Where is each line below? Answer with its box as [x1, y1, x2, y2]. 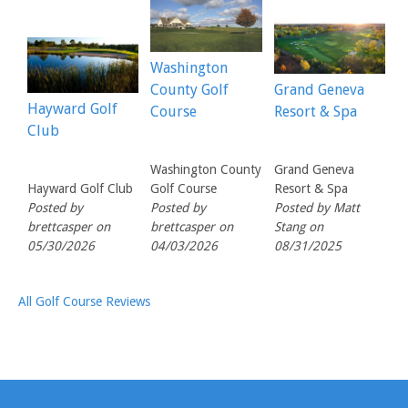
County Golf [150, 80, 229, 98]
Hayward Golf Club [27, 180, 133, 196]
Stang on [273, 219, 323, 234]
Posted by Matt [273, 199, 360, 215]
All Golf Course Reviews [18, 293, 150, 309]
